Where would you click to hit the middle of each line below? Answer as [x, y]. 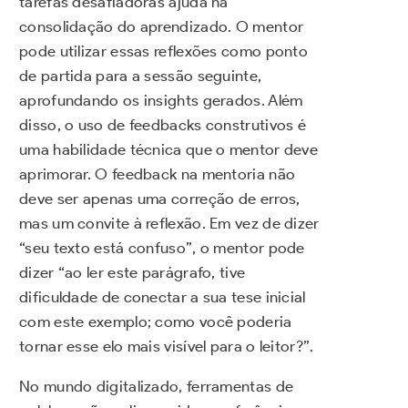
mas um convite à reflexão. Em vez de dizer [169, 224]
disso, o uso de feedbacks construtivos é [163, 125]
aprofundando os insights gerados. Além [161, 101]
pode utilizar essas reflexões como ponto [163, 51]
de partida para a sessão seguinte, [141, 76]
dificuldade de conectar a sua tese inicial [163, 297]
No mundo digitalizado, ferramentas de [157, 387]
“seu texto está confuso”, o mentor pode [162, 248]
